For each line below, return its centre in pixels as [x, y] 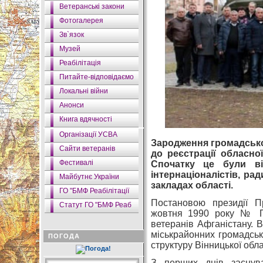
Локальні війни [83, 91]
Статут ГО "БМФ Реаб [95, 205]
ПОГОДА [64, 236]
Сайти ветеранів [87, 149]
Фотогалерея [81, 21]
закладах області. [192, 185]
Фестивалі [76, 163]
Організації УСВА [88, 134]
